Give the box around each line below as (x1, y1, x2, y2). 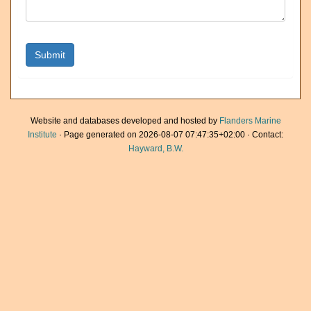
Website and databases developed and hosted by (30, 116, 219, 126)
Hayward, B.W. (128, 144, 183, 153)
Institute (28, 130, 57, 140)
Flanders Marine (219, 116, 281, 126)
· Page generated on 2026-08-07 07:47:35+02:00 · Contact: (57, 130, 283, 140)
